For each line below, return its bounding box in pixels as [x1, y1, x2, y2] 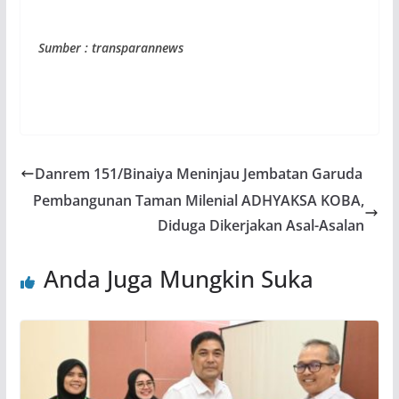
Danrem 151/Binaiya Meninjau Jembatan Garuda [34, 163, 362, 183]
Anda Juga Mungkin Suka [43, 262, 313, 295]
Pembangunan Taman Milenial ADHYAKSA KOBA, [33, 190, 365, 210]
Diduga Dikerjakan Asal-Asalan [158, 215, 365, 235]
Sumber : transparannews [37, 38, 183, 56]
